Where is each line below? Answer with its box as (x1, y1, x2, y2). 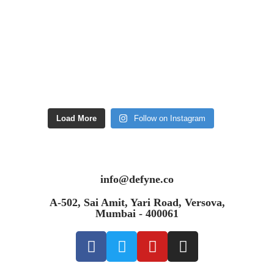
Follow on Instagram (134, 114, 206, 124)
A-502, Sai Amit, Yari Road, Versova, (49, 196, 225, 209)
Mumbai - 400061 (95, 207, 179, 220)
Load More (56, 114, 97, 124)
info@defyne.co (100, 173, 174, 186)
